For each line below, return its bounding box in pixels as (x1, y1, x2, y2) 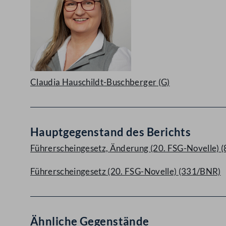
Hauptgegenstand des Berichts (30, 125, 191, 139)
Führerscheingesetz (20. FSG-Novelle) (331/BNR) (30, 166, 221, 177)
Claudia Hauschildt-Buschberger (30, 77, 157, 87)
